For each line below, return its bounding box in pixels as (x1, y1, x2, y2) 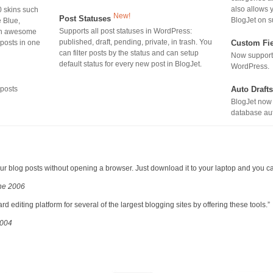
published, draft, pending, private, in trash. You (59, 37, 212, 46)
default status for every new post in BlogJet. (59, 59, 202, 68)
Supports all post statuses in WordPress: (59, 26, 192, 35)
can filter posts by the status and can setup (59, 48, 199, 57)
